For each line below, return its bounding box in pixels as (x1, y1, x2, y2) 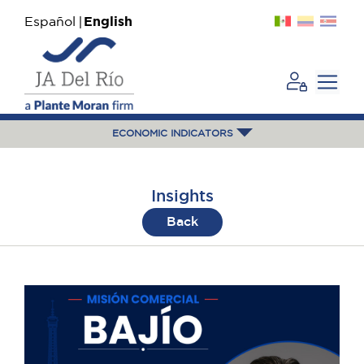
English (84, 16, 132, 28)
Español (24, 16, 76, 28)
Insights (150, 189, 214, 204)
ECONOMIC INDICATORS (111, 129, 236, 138)
